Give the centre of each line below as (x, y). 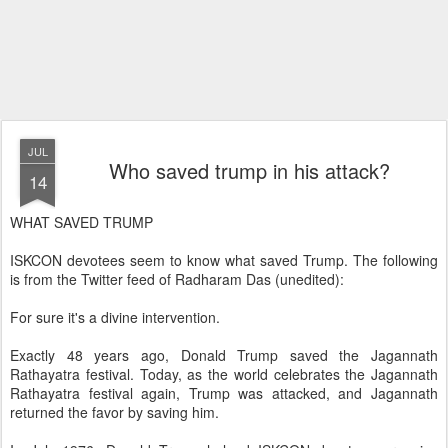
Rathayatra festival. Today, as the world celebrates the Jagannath (224, 374)
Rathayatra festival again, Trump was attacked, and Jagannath (224, 393)
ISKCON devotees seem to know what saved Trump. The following (224, 260)
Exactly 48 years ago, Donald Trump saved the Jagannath (224, 355)
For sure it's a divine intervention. (115, 317)
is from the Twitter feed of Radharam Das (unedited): (177, 279)
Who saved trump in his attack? (249, 170)
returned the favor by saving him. (114, 412)
